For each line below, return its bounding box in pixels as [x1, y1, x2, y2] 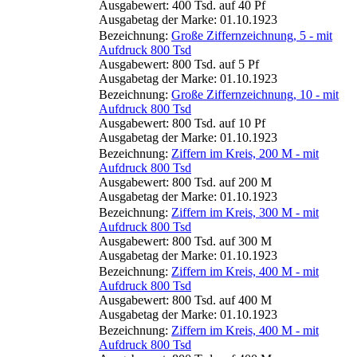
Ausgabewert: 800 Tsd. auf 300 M [99, 233, 272, 248]
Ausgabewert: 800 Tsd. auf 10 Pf [99, 116, 265, 130]
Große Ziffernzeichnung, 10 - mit [171, 87, 339, 101]
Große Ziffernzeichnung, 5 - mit [171, 28, 332, 42]
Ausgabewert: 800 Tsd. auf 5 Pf [99, 57, 259, 71]
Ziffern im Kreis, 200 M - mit [171, 146, 319, 160]
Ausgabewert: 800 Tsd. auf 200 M [99, 175, 272, 189]
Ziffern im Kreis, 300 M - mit [171, 205, 319, 219]
